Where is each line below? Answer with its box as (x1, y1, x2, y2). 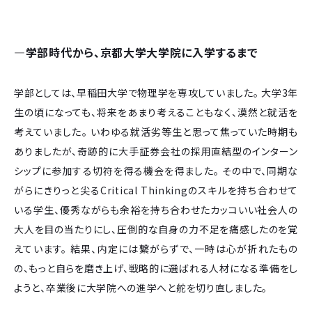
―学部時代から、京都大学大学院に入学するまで (14, 43, 258, 61)
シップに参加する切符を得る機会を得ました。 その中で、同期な (14, 163, 298, 178)
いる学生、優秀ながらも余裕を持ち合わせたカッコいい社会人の (14, 202, 298, 217)
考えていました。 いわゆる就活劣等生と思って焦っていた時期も (14, 124, 298, 139)
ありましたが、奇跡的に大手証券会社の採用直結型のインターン (14, 143, 298, 158)
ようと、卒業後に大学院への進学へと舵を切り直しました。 (14, 280, 267, 295)
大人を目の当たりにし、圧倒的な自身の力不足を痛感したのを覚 (14, 221, 298, 236)
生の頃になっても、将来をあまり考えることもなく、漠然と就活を (14, 104, 298, 119)
